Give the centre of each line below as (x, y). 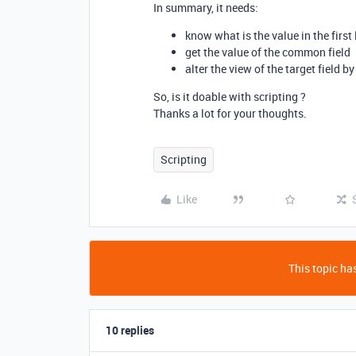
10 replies (130, 330)
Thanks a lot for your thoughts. (230, 113)
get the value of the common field (268, 52)
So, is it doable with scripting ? (230, 97)
